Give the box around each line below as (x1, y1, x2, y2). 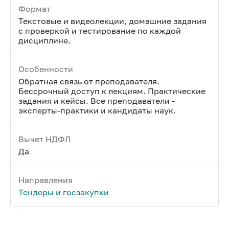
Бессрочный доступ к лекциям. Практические (18, 86, 205, 96)
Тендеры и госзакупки (18, 187, 109, 197)
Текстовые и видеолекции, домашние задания (18, 16, 207, 26)
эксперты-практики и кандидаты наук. (18, 105, 176, 116)
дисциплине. (18, 35, 71, 45)
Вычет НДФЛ (18, 134, 71, 144)
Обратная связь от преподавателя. (18, 76, 159, 86)
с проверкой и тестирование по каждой (18, 26, 181, 36)
